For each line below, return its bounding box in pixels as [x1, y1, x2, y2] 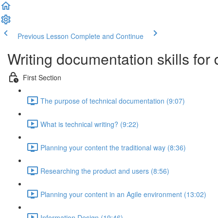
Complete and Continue [71, 31, 144, 41]
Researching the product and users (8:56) [40, 165, 169, 176]
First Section [23, 72, 61, 82]
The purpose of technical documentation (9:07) [40, 95, 185, 106]
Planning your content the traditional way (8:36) [40, 142, 186, 152]
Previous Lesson [18, 31, 69, 41]
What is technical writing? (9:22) [40, 119, 139, 129]
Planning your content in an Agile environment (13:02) [40, 189, 206, 199]
